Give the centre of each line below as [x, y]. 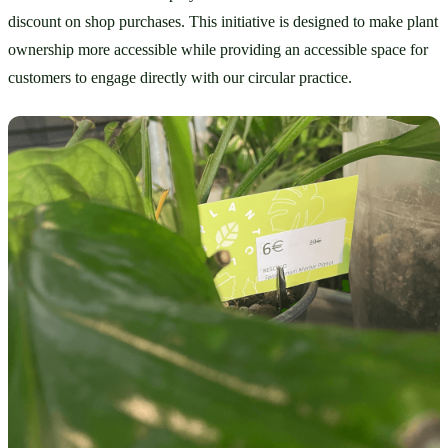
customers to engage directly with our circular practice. [180, 78]
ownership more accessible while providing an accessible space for [218, 50]
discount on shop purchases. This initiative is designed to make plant [223, 22]
